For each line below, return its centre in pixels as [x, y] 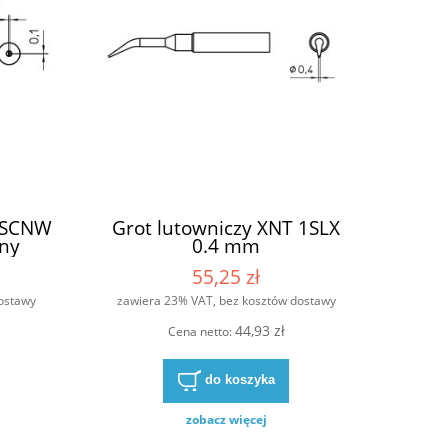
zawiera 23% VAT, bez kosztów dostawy [226, 301]
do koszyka [239, 380]
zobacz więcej [226, 420]
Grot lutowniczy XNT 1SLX [226, 228]
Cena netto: [201, 331]
